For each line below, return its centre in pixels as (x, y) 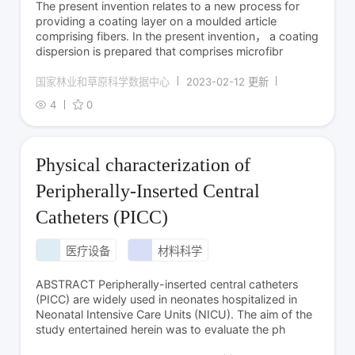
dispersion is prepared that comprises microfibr (160, 51)
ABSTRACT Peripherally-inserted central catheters (167, 284)
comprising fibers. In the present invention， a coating (177, 36)
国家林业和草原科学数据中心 (103, 81)
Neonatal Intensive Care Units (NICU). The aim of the (174, 315)
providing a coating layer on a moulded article (157, 21)
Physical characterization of (143, 165)
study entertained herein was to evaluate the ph (161, 330)
